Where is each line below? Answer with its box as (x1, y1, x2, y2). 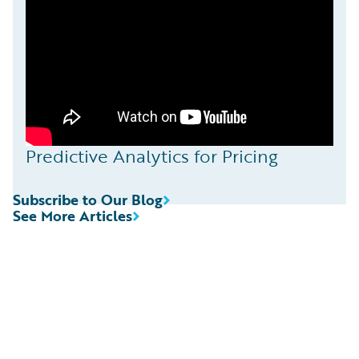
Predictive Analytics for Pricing (26, 142, 278, 169)
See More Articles (13, 204, 132, 226)
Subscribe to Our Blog (13, 188, 163, 210)
